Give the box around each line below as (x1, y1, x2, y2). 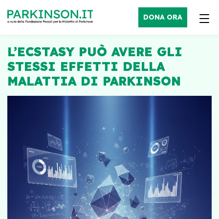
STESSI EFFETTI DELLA (7, 59, 165, 74)
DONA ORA (143, 13, 182, 22)
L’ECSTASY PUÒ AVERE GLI (7, 44, 182, 59)
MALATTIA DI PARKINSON (7, 73, 181, 88)
